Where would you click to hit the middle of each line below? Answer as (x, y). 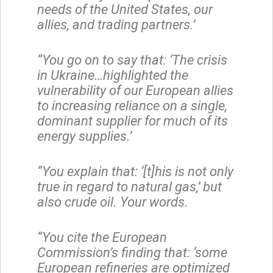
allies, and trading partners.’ (116, 24)
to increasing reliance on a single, (132, 105)
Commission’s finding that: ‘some (132, 252)
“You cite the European (102, 237)
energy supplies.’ (84, 136)
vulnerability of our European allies (135, 90)
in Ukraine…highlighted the (113, 75)
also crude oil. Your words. (113, 202)
